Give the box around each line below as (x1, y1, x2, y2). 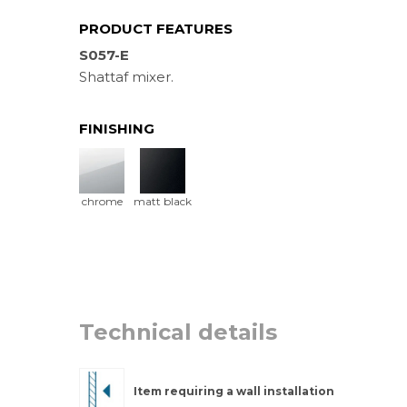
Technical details (79, 319, 277, 345)
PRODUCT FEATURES (79, 20, 233, 37)
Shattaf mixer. (79, 68, 174, 85)
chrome (81, 194, 123, 208)
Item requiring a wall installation (134, 384, 334, 398)
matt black (134, 194, 192, 208)
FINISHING (79, 120, 154, 137)
